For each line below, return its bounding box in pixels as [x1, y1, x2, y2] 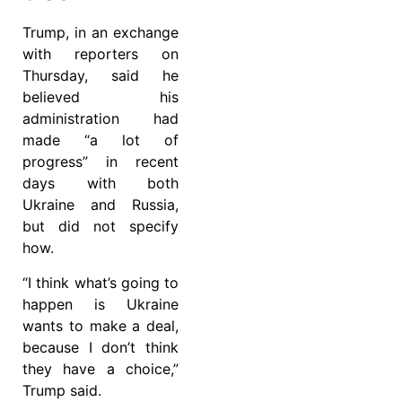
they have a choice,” [22, 359, 179, 378]
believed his [22, 88, 179, 107]
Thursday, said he [22, 66, 179, 85]
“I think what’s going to [22, 273, 179, 292]
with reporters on [22, 45, 179, 64]
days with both [22, 174, 179, 193]
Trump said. [22, 380, 101, 399]
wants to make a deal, [22, 316, 179, 335]
